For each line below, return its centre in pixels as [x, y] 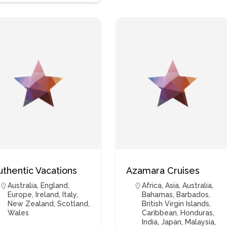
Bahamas [158, 195]
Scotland [73, 204]
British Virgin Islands [176, 204]
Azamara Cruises [163, 171]
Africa [152, 185]
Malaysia [200, 222]
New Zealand [31, 204]
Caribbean [160, 213]
